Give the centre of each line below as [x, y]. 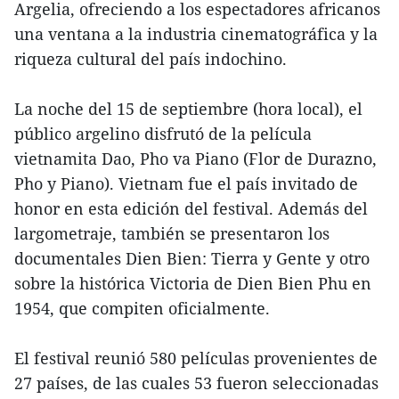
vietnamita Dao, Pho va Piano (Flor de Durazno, [195, 159]
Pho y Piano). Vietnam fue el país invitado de [186, 184]
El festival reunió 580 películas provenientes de [196, 358]
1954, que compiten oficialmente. [142, 309]
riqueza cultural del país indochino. [151, 59]
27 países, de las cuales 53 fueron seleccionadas [196, 383]
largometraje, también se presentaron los [172, 234]
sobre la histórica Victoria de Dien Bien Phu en [193, 284]
